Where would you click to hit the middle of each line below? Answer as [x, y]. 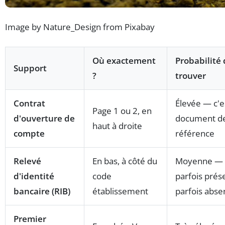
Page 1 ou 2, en [122, 110]
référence [195, 133]
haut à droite [117, 126]
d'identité [34, 176]
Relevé [27, 161]
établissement [120, 191]
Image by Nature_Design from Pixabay [80, 27]
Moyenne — [199, 161]
